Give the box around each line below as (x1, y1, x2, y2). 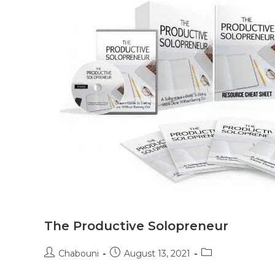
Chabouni (58, 248, 99, 259)
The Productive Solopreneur (44, 219, 228, 233)
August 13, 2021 (124, 248, 190, 259)
